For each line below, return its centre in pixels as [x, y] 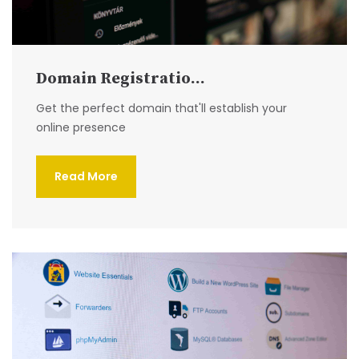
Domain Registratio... [121, 79]
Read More [86, 177]
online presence [81, 128]
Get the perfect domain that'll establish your [161, 109]
